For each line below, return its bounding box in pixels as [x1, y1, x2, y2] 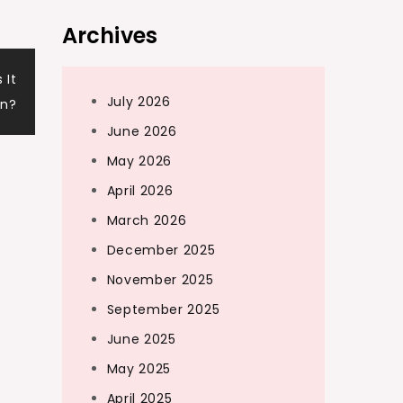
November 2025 [106, 271, 214, 289]
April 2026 [106, 182, 174, 200]
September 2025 [106, 300, 220, 318]
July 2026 [106, 93, 171, 111]
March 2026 [106, 211, 187, 229]
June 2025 [106, 330, 176, 348]
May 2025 [106, 360, 172, 378]
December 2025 [106, 241, 216, 259]
